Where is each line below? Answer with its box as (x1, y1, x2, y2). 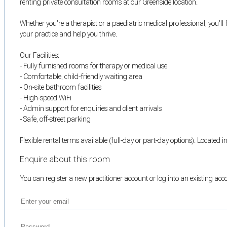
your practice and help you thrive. (20, 29, 117, 38)
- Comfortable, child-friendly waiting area (20, 72, 142, 81)
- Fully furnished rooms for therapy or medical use (20, 61, 167, 70)
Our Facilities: (20, 51, 59, 59)
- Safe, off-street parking (20, 115, 91, 123)
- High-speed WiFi (20, 93, 71, 102)
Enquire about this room (20, 155, 110, 165)
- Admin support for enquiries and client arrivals (20, 104, 162, 112)
